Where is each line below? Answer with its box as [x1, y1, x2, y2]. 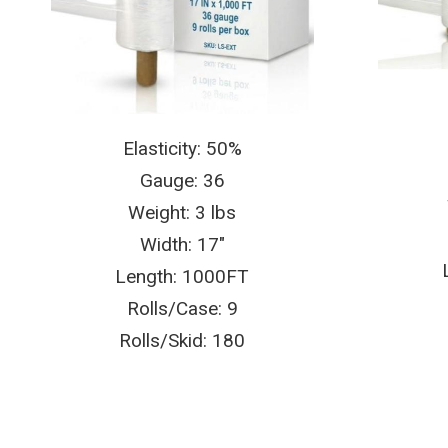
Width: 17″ [139, 233, 225, 257]
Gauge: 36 [139, 169, 225, 193]
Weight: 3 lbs [128, 201, 237, 225]
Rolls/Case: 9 [126, 297, 238, 321]
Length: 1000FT [115, 265, 250, 289]
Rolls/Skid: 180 [119, 329, 246, 353]
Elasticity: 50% [122, 137, 242, 161]
